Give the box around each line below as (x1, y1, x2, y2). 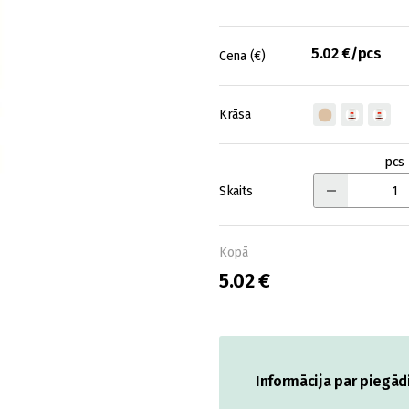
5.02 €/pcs (311, 45, 382, 62)
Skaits (219, 183, 253, 199)
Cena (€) (219, 48, 266, 64)
